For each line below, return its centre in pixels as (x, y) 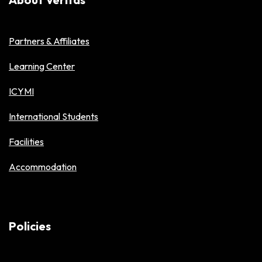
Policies (30, 226)
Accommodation (43, 166)
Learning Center (42, 66)
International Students (54, 116)
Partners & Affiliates (49, 41)
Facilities (26, 141)
